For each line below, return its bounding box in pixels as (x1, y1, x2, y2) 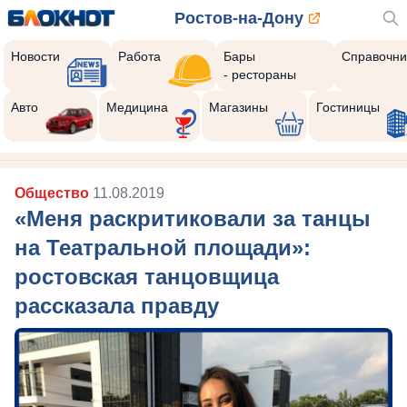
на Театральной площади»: (15, 235, 311, 260)
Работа (118, 49, 162, 64)
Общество (15, 185, 93, 201)
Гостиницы (315, 100, 380, 114)
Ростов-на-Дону (174, 9, 304, 27)
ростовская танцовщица (15, 264, 279, 289)
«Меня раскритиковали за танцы (15, 206, 371, 231)
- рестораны (223, 67, 296, 82)
